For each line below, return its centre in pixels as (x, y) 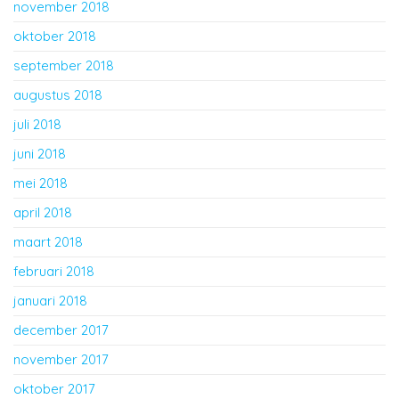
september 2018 (64, 66)
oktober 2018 (55, 37)
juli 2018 (37, 125)
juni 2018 (40, 154)
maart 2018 (48, 242)
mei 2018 (41, 183)
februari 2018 (54, 272)
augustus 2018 (58, 95)
